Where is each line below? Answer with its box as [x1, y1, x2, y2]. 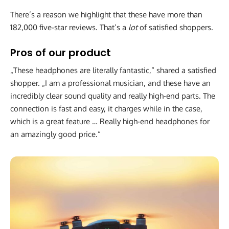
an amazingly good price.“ [10, 129, 101, 139]
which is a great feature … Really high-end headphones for [10, 116, 210, 126]
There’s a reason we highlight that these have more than [10, 9, 202, 19]
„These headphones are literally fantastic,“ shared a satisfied [10, 65, 216, 75]
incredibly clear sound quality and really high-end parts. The [10, 90, 215, 101]
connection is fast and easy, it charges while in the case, [10, 103, 202, 113]
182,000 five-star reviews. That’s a [10, 22, 128, 32]
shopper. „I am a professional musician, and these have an [10, 78, 211, 88]
